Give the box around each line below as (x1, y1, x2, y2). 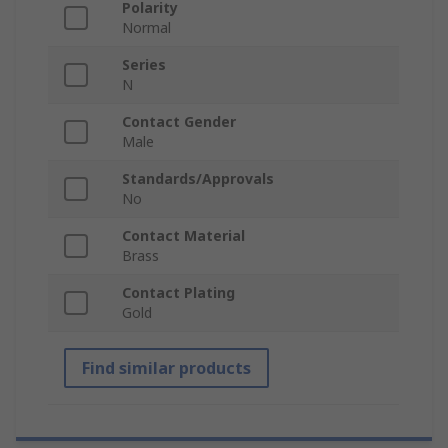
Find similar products (82, 357, 251, 380)
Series (122, 55, 166, 75)
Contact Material (122, 226, 245, 246)
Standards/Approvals (122, 169, 274, 189)
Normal (122, 18, 171, 38)
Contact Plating (122, 283, 235, 303)
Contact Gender (122, 112, 236, 132)
